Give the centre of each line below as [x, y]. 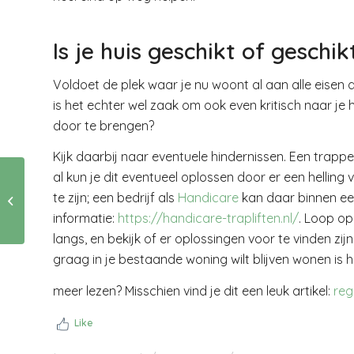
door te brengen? [104, 125]
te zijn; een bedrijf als [115, 198]
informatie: [85, 218]
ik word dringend [70, 192]
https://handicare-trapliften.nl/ [208, 218]
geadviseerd [58, 209]
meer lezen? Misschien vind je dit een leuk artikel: [193, 290]
